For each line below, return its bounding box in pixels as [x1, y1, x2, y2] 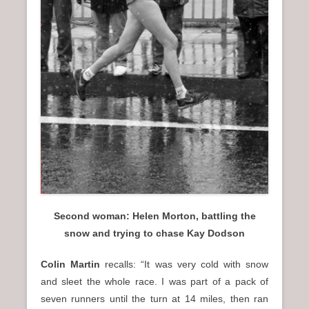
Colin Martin [41, 259, 106, 270]
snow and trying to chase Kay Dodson [64, 228, 245, 239]
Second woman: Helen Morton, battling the [53, 210, 256, 222]
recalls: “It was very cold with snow [105, 259, 268, 270]
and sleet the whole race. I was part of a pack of [41, 276, 268, 288]
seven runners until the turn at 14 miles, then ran [41, 293, 268, 305]
